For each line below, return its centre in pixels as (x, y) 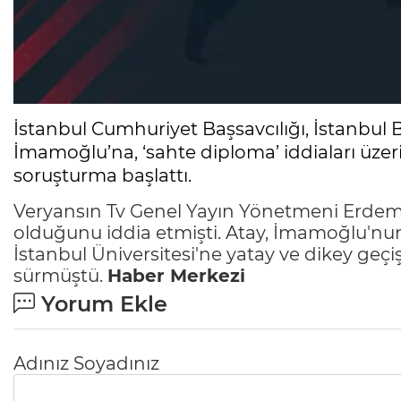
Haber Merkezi (179, 275)
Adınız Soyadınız (86, 363)
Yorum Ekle (101, 303)
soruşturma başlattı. (102, 175)
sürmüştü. (60, 275)
